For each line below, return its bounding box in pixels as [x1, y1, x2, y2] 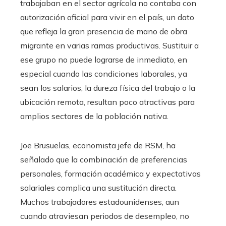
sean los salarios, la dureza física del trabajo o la [20, 83, 195, 93]
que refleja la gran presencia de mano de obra [20, 26, 187, 36]
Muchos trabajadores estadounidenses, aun [20, 197, 179, 207]
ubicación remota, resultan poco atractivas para [20, 97, 195, 107]
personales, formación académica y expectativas [20, 168, 201, 179]
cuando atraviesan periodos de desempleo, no [20, 211, 189, 221]
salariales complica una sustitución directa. [20, 183, 177, 193]
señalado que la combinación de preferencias [20, 154, 187, 164]
